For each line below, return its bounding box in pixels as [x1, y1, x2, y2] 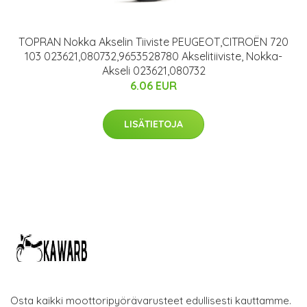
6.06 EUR [130, 79, 177, 93]
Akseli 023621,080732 [101, 64, 206, 78]
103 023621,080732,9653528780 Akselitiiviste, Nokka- [25, 49, 282, 64]
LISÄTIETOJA [124, 118, 183, 131]
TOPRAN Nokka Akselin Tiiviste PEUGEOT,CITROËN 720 [19, 35, 288, 49]
